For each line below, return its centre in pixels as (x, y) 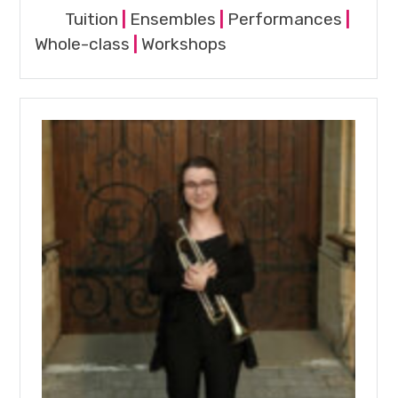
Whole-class (83, 44)
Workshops (184, 44)
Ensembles (173, 20)
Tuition (92, 20)
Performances (285, 20)
